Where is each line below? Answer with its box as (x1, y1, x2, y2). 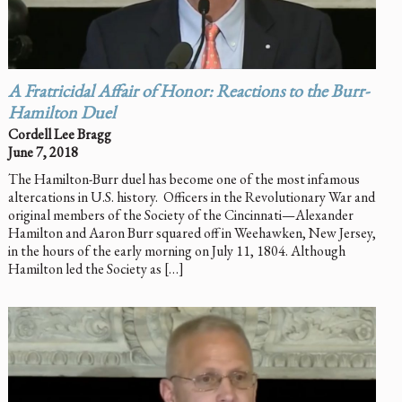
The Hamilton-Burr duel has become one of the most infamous (7, 169, 360, 188)
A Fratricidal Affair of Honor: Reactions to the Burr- (7, 83, 369, 102)
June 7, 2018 (7, 142, 78, 162)
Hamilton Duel (7, 105, 116, 124)
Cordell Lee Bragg (7, 124, 111, 144)
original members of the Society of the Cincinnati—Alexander (7, 205, 354, 224)
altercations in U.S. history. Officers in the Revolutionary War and (7, 187, 375, 206)
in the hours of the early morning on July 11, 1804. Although (7, 240, 345, 260)
